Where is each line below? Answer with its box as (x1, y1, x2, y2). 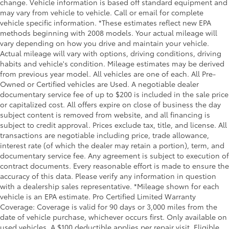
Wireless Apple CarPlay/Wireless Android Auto (20, 180, 202, 192)
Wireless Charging (20, 194, 93, 207)
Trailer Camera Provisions (20, 94, 118, 106)
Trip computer (20, 123, 74, 135)
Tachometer (20, 51, 66, 63)
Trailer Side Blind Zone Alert (20, 108, 127, 121)
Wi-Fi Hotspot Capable (20, 166, 110, 178)
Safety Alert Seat (20, 37, 84, 49)
